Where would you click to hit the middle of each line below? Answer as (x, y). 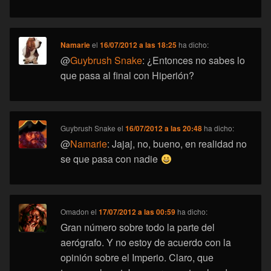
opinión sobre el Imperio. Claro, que (137, 258)
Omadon (75, 212)
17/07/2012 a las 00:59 (137, 212)
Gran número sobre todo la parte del (138, 227)
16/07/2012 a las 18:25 (139, 45)
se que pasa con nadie (111, 159)
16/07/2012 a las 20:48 (164, 129)
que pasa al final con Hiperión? (128, 76)
